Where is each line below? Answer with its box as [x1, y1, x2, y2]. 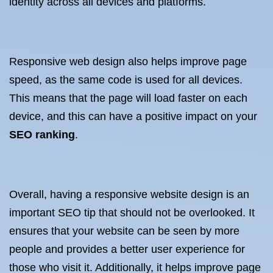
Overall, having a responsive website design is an [9, 188, 249, 200]
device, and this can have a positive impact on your [9, 110, 257, 122]
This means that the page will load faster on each [9, 92, 247, 104]
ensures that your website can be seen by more [9, 225, 239, 237]
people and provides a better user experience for [9, 243, 245, 255]
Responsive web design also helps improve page [9, 55, 247, 68]
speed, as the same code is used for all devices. [9, 74, 243, 86]
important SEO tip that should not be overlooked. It [9, 207, 255, 219]
